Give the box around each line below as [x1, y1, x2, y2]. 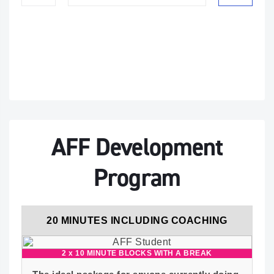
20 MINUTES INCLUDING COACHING [46, 215, 228, 226]
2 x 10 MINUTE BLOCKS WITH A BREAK [62, 249, 212, 257]
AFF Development [51, 131, 223, 163]
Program [94, 161, 180, 194]
